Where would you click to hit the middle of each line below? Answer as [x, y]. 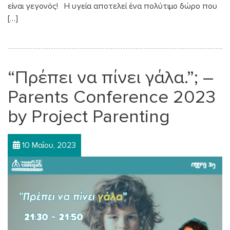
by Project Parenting [89, 116]
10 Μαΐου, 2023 [48, 145]
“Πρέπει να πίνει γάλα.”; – [111, 77]
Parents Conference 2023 [112, 97]
